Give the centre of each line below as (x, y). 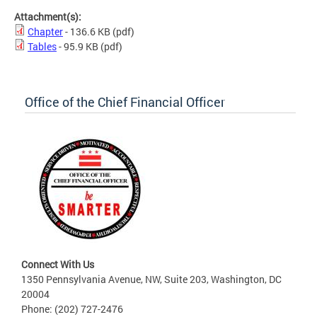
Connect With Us (58, 265)
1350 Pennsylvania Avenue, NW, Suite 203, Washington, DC (151, 279)
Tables (42, 47)
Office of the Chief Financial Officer (125, 102)
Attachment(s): (49, 17)
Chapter (45, 32)
